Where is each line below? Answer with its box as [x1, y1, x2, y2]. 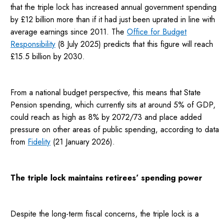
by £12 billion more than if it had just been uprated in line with [10, 14, 216, 26]
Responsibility [10, 38, 56, 50]
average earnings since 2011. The [10, 26, 127, 38]
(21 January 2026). [50, 136, 115, 148]
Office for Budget [127, 26, 187, 38]
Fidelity [28, 136, 51, 148]
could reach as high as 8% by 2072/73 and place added [10, 111, 202, 123]
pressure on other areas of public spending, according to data [10, 124, 220, 136]
